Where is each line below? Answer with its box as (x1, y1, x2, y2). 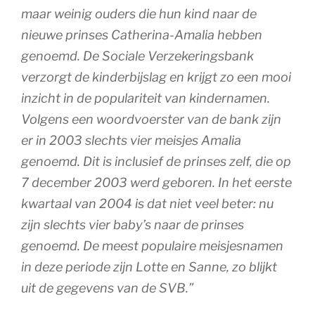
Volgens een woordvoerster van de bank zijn (21, 112, 281, 127)
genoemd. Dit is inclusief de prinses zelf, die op (21, 154, 291, 169)
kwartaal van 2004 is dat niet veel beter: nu (21, 196, 274, 212)
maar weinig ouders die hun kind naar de (21, 6, 257, 22)
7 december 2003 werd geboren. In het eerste (21, 175, 292, 191)
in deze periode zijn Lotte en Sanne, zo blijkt (21, 259, 277, 275)
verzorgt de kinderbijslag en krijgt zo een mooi (21, 70, 291, 85)
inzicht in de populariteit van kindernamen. (21, 91, 270, 106)
